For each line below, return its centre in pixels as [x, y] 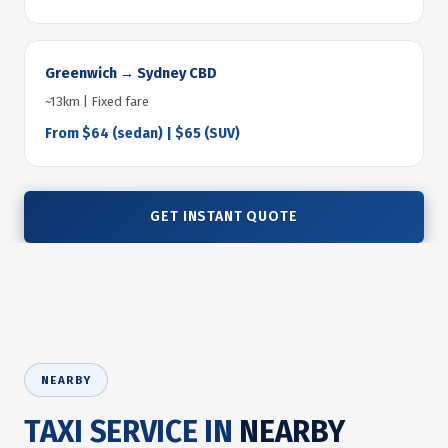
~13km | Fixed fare [97, 101]
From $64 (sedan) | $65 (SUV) [142, 133]
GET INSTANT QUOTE [224, 216]
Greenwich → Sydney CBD [131, 73]
